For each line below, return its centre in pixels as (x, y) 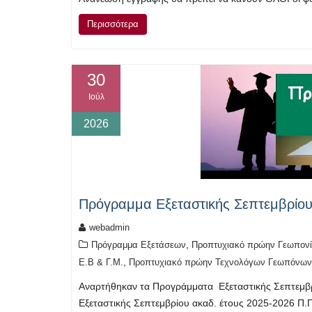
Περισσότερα (113, 24)
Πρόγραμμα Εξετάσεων (139, 245)
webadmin (109, 228)
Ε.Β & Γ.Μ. (101, 263)
